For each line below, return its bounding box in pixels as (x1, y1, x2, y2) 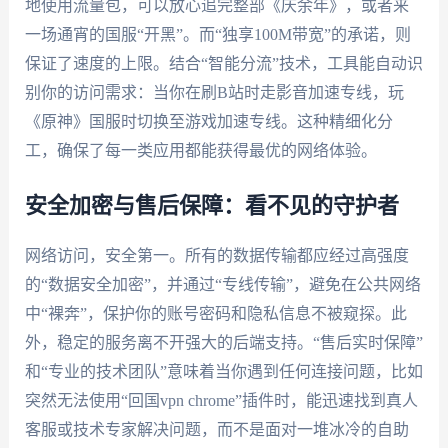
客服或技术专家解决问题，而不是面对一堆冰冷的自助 (24, 420, 409, 438)
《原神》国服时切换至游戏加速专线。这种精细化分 (24, 112, 393, 130)
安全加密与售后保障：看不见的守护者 (24, 194, 399, 217)
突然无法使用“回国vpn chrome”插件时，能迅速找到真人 (24, 391, 418, 409)
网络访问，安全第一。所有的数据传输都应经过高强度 (24, 246, 409, 264)
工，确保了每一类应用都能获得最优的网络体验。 (24, 141, 377, 159)
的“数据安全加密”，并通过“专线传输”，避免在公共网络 (24, 275, 421, 293)
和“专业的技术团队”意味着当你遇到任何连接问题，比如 (24, 362, 423, 380)
